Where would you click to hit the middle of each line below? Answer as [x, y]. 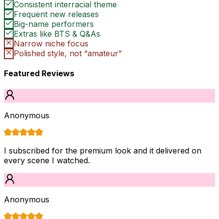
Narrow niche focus [51, 44]
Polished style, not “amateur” [68, 54]
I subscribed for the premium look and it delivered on [103, 150]
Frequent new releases [56, 14]
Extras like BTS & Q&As [57, 34]
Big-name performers [54, 24]
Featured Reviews [39, 74]
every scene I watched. [47, 160]
